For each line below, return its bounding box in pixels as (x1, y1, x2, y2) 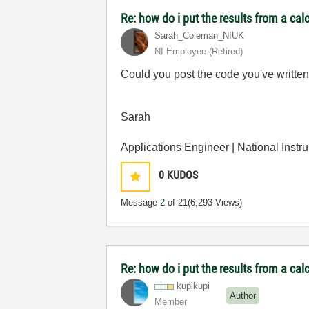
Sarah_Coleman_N (154, 30, 230, 41)
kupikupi (177, 281, 210, 291)
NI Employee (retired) (154, 46, 243, 57)
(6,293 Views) (188, 197, 243, 208)
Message (121, 197, 161, 208)
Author (230, 290, 257, 301)
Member (154, 297, 188, 307)
